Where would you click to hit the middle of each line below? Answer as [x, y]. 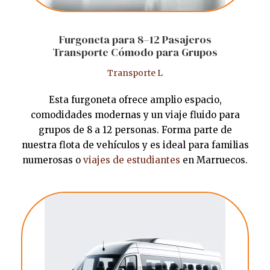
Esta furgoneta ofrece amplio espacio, [135, 100]
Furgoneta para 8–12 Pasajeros [135, 40]
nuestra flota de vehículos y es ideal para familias [135, 145]
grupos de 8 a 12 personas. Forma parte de [135, 130]
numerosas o [53, 160]
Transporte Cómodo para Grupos [135, 52]
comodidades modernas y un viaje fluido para [135, 115]
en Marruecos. [214, 160]
